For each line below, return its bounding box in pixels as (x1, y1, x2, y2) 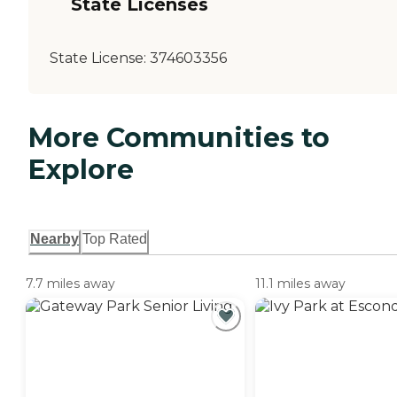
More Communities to (28, 121, 330, 154)
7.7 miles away (26, 275, 115, 292)
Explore (28, 152, 134, 186)
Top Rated (82, 230, 147, 246)
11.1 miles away (255, 275, 346, 292)
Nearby (30, 230, 79, 246)
